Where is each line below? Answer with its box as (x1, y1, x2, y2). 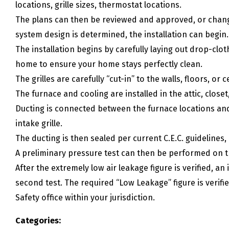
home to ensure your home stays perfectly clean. (15, 59, 203, 70)
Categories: (15, 216, 61, 226)
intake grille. (15, 119, 63, 129)
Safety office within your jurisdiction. (15, 193, 155, 203)
